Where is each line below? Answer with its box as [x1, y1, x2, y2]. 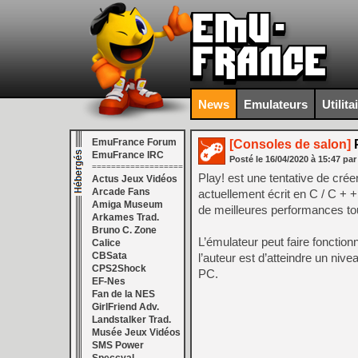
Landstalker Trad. [92, 314, 171, 325]
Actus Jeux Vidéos [92, 173, 177, 185]
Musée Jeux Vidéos [92, 327, 181, 338]
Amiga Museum [92, 199, 163, 210]
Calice [92, 237, 121, 249]
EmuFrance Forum [92, 137, 177, 148]
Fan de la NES [92, 288, 155, 300]
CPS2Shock [92, 263, 146, 274]
